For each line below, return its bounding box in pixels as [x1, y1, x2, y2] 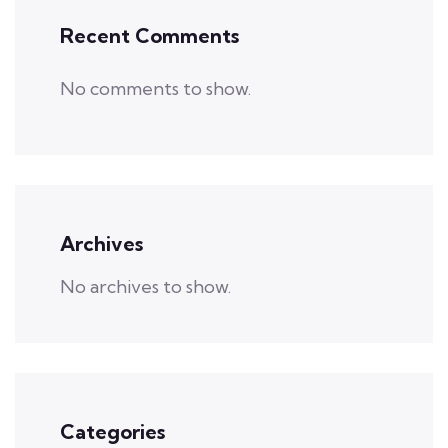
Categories [60, 419, 165, 444]
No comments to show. [60, 77, 251, 100]
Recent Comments [60, 23, 239, 48]
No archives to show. [60, 275, 231, 298]
